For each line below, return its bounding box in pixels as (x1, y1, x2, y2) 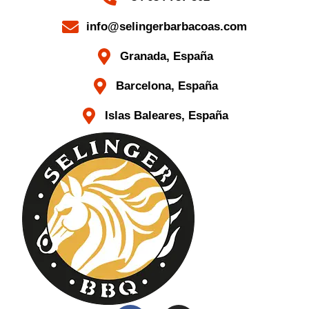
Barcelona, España (115, 79, 218, 92)
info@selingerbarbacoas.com (86, 19, 247, 33)
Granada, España (120, 49, 213, 63)
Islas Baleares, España (105, 108, 228, 122)
